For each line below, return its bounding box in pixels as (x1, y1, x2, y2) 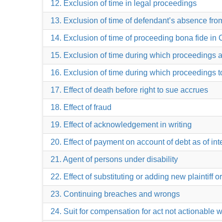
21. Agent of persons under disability (51, 155, 178, 164)
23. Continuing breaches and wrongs (51, 190, 180, 198)
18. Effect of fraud (51, 103, 111, 111)
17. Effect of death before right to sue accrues (51, 86, 208, 94)
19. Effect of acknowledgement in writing (51, 120, 192, 129)
